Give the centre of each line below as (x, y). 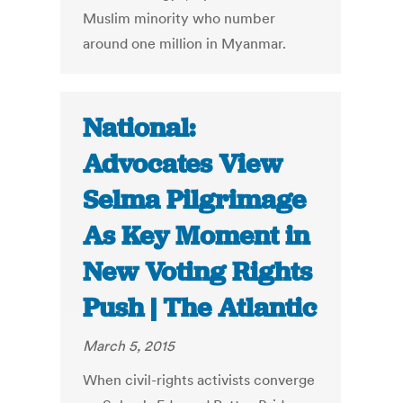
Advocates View (183, 164)
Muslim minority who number (179, 18)
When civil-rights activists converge (199, 380)
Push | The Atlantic (200, 308)
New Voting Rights (198, 272)
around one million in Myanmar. (185, 44)
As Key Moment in (197, 236)
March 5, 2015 (129, 346)
